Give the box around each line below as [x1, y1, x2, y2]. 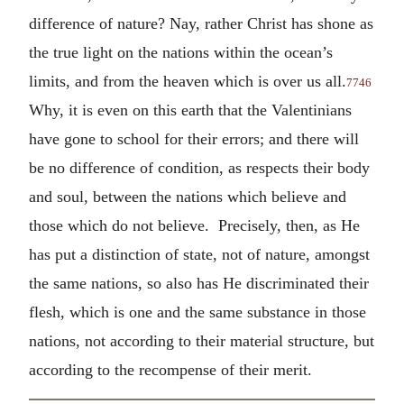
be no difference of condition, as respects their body [29, 158, 370, 177]
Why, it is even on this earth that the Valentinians [29, 100, 352, 119]
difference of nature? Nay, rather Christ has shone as [29, 14, 373, 32]
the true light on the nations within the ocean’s [29, 42, 333, 61]
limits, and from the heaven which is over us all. [29, 71, 346, 90]
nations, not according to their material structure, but [29, 331, 374, 350]
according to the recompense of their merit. [29, 360, 312, 379]
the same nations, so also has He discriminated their [29, 273, 369, 292]
